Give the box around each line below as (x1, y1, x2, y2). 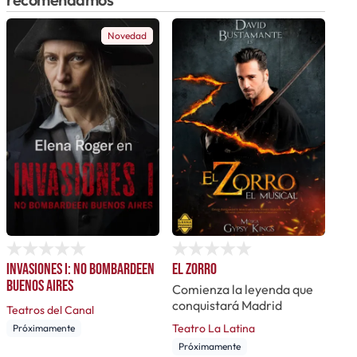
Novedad (108, 29, 147, 41)
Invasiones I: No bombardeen (6, 259, 155, 279)
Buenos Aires (6, 276, 73, 296)
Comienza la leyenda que (172, 280, 313, 297)
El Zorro (172, 259, 217, 279)
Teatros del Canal (6, 302, 94, 317)
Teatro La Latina (172, 320, 255, 335)
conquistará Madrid (172, 296, 282, 313)
